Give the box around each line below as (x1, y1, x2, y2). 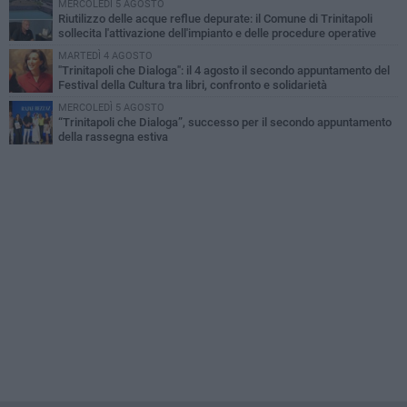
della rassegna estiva (58, 129, 168, 144)
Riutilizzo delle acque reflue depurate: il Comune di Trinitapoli (58, 11, 372, 25)
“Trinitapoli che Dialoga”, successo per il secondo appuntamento (58, 114, 392, 129)
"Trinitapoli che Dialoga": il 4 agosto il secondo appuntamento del (58, 63, 390, 77)
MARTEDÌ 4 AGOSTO (58, 49, 153, 62)
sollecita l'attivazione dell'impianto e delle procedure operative (58, 25, 376, 40)
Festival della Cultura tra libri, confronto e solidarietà (58, 77, 327, 92)
